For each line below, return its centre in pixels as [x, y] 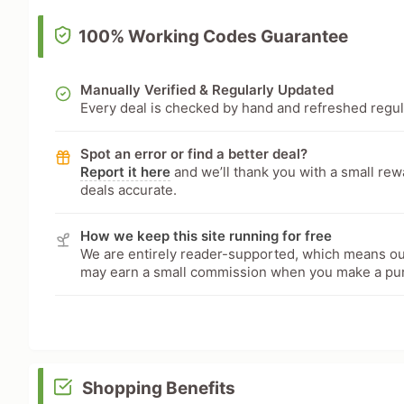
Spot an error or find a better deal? [194, 153]
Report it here [126, 171]
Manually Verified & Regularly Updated [207, 89]
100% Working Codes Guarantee [213, 36]
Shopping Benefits [158, 388]
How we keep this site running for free [207, 235]
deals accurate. [129, 189]
